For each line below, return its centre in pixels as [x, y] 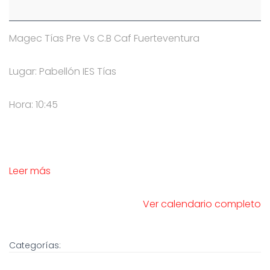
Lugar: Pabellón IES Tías [63, 71]
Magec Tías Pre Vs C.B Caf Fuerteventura [104, 38]
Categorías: [35, 245]
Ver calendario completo [202, 204]
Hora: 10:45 [33, 105]
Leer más [30, 171]
